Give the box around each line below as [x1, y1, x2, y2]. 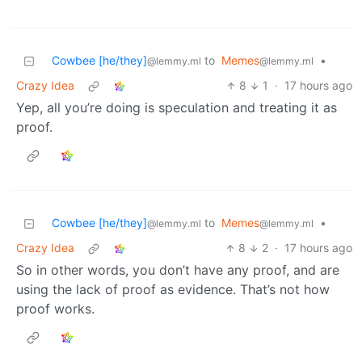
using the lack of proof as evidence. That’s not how [16, 281, 330, 298]
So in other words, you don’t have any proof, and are [16, 262, 339, 279]
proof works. [16, 301, 95, 318]
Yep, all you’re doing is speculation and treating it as [16, 99, 337, 116]
